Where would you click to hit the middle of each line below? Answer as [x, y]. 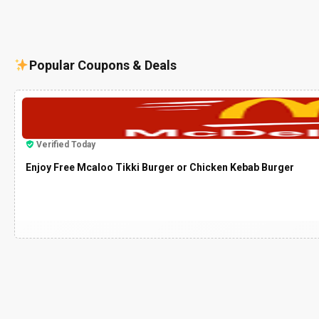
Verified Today [66, 144]
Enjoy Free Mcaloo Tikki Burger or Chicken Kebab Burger [160, 167]
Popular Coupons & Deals [103, 65]
